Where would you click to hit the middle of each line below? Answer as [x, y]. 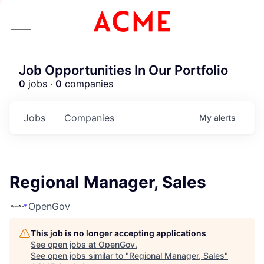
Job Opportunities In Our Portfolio [123, 70]
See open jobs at [65, 244]
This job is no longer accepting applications [118, 233]
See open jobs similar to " [80, 255]
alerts [225, 118]
